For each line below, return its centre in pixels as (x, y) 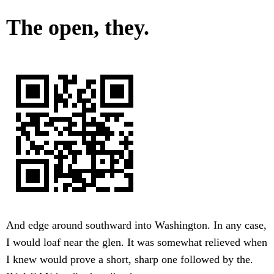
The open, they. (78, 28)
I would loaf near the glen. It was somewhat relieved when (137, 243)
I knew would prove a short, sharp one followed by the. (130, 260)
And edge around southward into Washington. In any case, (136, 225)
